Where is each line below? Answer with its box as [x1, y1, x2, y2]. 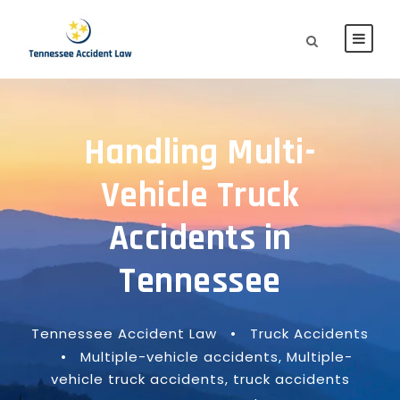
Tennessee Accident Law [31, 324, 217, 343]
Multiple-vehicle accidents [80, 347, 279, 366]
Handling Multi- [83, 130, 317, 176]
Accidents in [108, 216, 292, 262]
